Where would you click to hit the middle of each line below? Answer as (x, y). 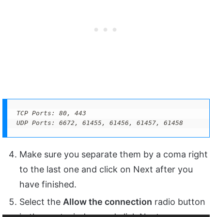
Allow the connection (108, 202)
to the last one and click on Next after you (106, 170)
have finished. (48, 185)
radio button (179, 202)
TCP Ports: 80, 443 (51, 113)
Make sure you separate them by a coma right (114, 155)
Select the (41, 202)
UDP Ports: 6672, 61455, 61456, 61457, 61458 (100, 123)
